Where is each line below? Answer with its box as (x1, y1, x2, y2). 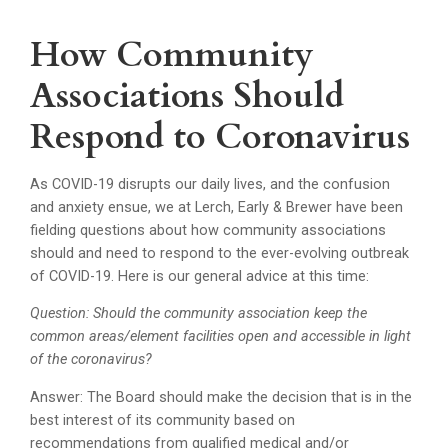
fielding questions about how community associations (30, 221, 387, 239)
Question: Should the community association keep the (30, 305, 368, 323)
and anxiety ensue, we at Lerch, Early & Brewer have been (30, 198, 404, 216)
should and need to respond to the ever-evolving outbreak (30, 244, 410, 262)
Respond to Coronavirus (30, 114, 411, 162)
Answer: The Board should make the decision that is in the (30, 388, 413, 406)
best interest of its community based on (30, 411, 296, 429)
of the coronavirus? (30, 351, 153, 369)
